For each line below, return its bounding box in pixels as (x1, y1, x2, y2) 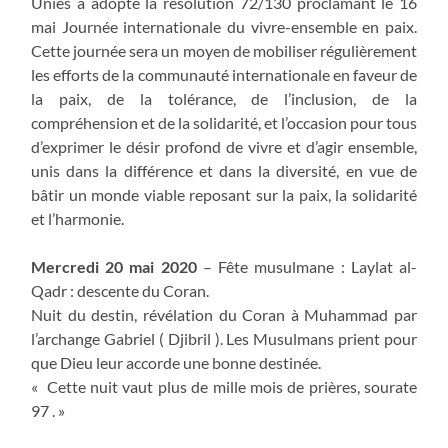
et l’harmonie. (31, 208, 124, 228)
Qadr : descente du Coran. (31, 280, 209, 300)
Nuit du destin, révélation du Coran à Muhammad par (31, 304, 417, 324)
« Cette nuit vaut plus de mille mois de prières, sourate (31, 376, 417, 396)
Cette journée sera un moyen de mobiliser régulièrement (31, 40, 417, 60)
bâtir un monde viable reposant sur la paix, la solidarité (31, 184, 417, 204)
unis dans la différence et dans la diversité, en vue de (31, 160, 417, 180)
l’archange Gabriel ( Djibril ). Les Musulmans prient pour (31, 328, 417, 348)
